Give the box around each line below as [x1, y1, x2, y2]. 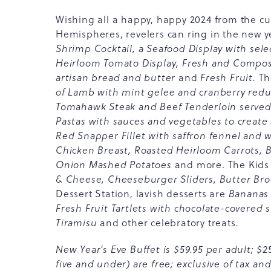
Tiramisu [56, 216, 100, 229]
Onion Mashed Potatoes [56, 158, 172, 171]
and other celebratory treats [100, 216, 236, 229]
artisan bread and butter [56, 71, 179, 84]
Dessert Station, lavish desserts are [56, 187, 229, 200]
